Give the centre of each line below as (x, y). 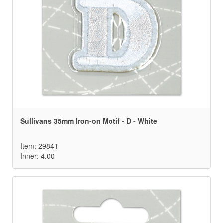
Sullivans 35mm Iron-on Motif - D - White (89, 121)
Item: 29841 (39, 146)
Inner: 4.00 (38, 156)
